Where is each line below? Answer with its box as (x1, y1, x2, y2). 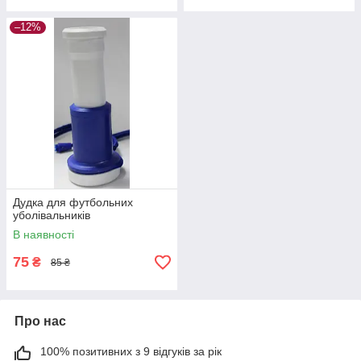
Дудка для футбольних (13, 196, 133, 210)
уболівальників (13, 209, 90, 222)
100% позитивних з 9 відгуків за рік (40, 345, 222, 359)
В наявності (13, 228, 74, 242)
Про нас (15, 314, 66, 329)
